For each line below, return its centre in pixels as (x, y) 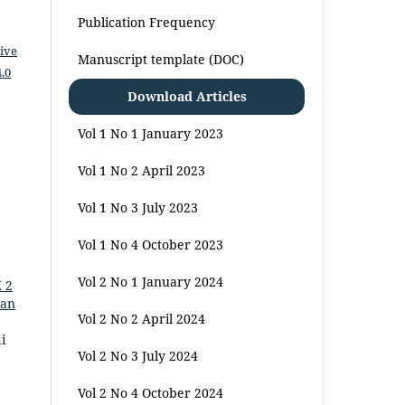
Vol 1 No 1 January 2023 (151, 133)
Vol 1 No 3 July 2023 (138, 207)
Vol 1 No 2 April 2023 (142, 170)
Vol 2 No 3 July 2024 (138, 355)
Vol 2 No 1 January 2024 (151, 281)
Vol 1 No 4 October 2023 (151, 244)
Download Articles (187, 96)
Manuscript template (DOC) (161, 59)
